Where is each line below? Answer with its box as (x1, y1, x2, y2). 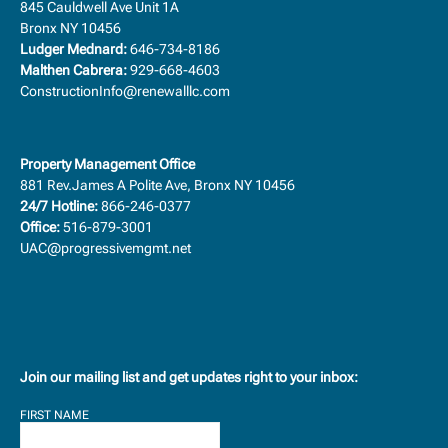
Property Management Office (20, 156, 195, 172)
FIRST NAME (20, 408, 89, 422)
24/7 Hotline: (20, 198, 98, 214)
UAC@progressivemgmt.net (20, 240, 191, 256)
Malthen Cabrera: (20, 62, 127, 78)
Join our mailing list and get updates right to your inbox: (20, 369, 358, 385)
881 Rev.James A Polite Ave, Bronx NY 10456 (20, 177, 303, 193)
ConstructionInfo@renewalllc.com (20, 83, 230, 99)
